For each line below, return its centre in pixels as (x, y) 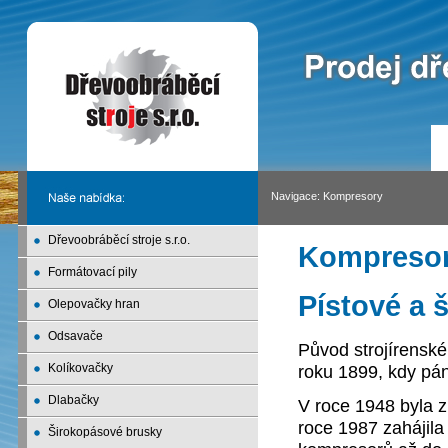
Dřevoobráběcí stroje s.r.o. (118, 240)
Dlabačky (73, 400)
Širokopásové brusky (104, 432)
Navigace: (296, 196)
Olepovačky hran (93, 304)
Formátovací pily (92, 272)
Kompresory (352, 196)
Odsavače (75, 336)
